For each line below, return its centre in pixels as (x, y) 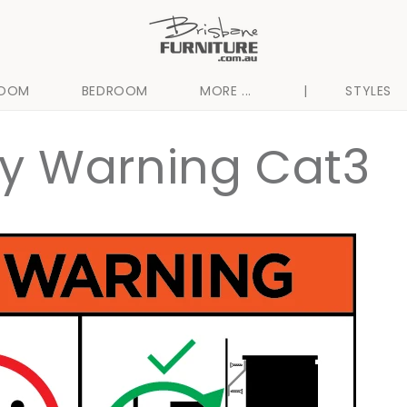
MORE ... (225, 91)
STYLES (369, 91)
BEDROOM (114, 91)
